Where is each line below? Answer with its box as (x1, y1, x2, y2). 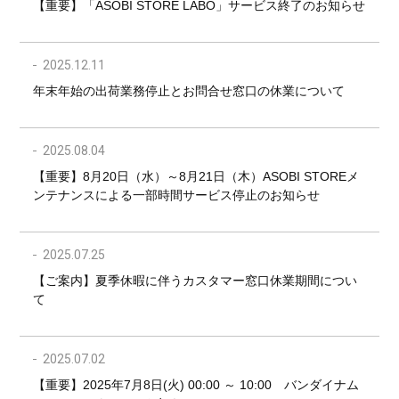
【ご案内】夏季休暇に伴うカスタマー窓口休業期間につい (33, 273, 358, 289)
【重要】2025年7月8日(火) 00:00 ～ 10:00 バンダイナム (33, 378, 360, 393)
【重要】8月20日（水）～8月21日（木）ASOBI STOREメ (33, 169, 360, 184)
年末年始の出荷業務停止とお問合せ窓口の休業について (33, 84, 346, 99)
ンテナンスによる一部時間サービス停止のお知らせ (33, 188, 321, 203)
